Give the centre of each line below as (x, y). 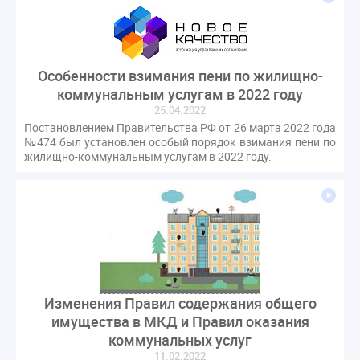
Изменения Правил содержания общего (180, 303)
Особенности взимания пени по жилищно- (180, 75)
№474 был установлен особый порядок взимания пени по (180, 141)
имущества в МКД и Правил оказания (180, 321)
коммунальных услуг (180, 340)
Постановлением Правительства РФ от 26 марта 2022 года (180, 127)
